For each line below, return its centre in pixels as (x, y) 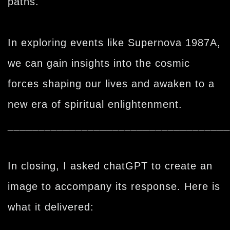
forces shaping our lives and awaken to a (111, 83)
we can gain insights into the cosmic (99, 63)
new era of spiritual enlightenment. (95, 104)
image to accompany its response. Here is (114, 186)
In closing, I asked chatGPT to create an (110, 166)
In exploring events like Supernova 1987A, (114, 42)
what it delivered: (51, 207)
